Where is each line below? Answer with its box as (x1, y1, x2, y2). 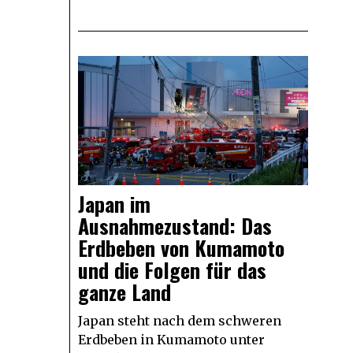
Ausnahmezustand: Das (77, 210, 272, 242)
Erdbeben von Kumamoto (77, 232, 284, 264)
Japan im (77, 188, 150, 220)
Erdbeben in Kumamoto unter (77, 332, 265, 348)
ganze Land (77, 277, 171, 308)
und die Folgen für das (77, 255, 266, 286)
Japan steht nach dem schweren (77, 313, 281, 329)
